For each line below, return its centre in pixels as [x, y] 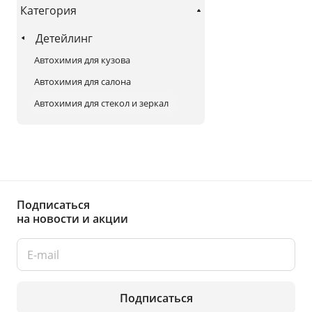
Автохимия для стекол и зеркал [101, 103]
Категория [48, 10]
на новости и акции [72, 219]
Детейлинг [64, 38]
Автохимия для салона [83, 81]
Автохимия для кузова [82, 60]
